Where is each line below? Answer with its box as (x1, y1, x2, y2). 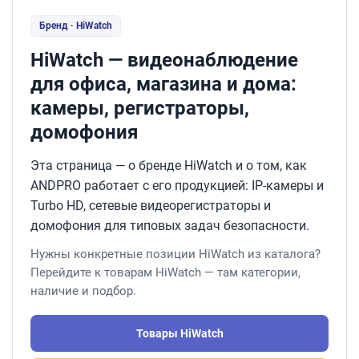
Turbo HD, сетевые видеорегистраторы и (30, 198, 271, 213)
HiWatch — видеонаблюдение (30, 49, 298, 71)
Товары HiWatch (135, 327, 224, 340)
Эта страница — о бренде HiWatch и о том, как (30, 158, 307, 173)
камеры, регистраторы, (30, 97, 249, 119)
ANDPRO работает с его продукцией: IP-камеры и (30, 178, 324, 193)
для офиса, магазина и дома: (30, 73, 296, 95)
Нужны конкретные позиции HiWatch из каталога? (30, 247, 321, 261)
